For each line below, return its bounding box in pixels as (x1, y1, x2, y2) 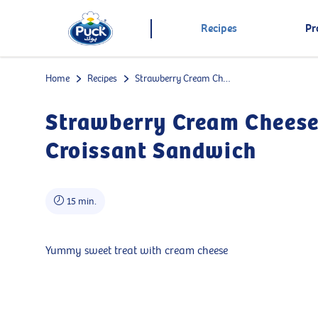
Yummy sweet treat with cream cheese (45, 244, 228, 258)
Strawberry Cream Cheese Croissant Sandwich (133, 72, 223, 84)
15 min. (67, 195, 97, 207)
